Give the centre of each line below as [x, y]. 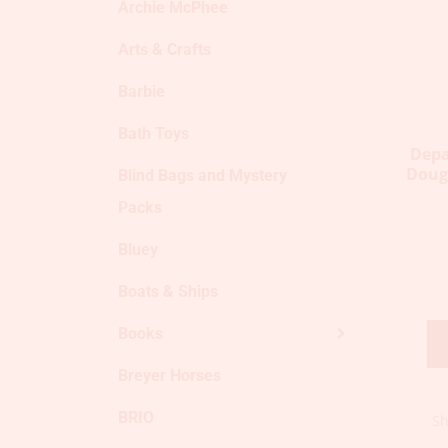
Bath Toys [153, 133]
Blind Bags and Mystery [202, 175]
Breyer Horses [169, 375]
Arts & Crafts [164, 49]
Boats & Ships [168, 291]
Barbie [141, 91]
